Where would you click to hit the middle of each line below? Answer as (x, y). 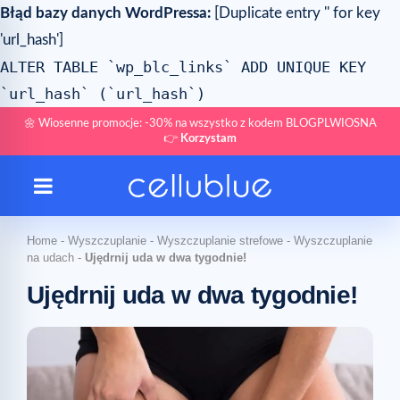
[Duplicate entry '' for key (296, 13)
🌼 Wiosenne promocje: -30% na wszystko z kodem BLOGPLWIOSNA (200, 124)
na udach (50, 258)
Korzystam (208, 139)
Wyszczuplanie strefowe (220, 241)
